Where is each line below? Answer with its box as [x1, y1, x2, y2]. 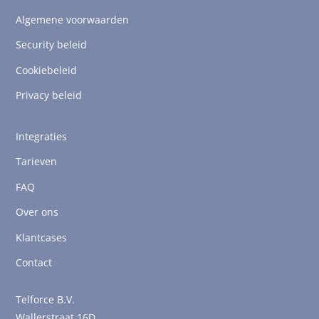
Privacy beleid [16, 88, 83, 103]
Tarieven [16, 155, 58, 169]
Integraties [16, 129, 68, 143]
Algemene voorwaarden [16, 12, 130, 26]
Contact [16, 256, 53, 270]
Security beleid [16, 38, 88, 52]
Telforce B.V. [16, 293, 75, 306]
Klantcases [16, 230, 68, 244]
